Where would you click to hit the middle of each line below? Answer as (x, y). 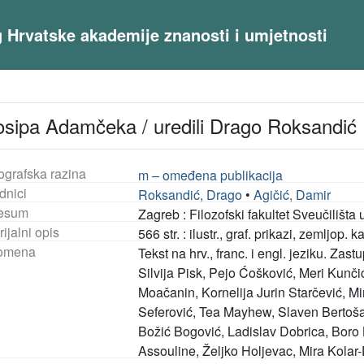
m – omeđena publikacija (211, 175)
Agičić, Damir (292, 195)
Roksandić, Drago (191, 195)
